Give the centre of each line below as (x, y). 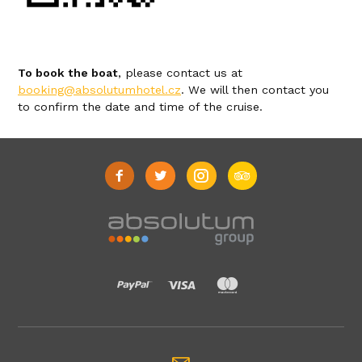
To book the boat (68, 72)
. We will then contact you (255, 89)
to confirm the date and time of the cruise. (140, 106)
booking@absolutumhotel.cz (99, 89)
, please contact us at (180, 72)
